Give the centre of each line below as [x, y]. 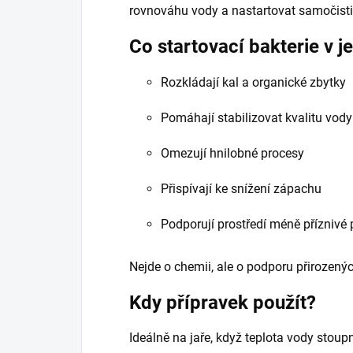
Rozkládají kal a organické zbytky [253, 82]
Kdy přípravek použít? [223, 302]
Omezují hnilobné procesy [232, 153]
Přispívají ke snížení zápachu [241, 188]
